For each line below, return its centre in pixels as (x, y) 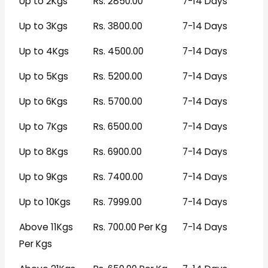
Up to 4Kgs (44, 51)
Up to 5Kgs (43, 77)
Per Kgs (35, 244)
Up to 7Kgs (43, 127)
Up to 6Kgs (43, 102)
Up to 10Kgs (45, 202)
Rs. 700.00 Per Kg (130, 227)
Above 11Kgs (46, 227)
